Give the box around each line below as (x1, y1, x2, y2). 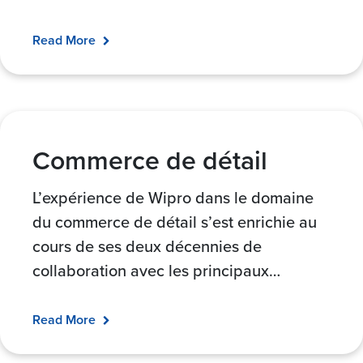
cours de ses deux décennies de (32, 234, 262, 258)
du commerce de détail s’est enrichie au (32, 210, 317, 233)
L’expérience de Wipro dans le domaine (32, 186, 314, 209)
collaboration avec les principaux (32, 258, 269, 282)
